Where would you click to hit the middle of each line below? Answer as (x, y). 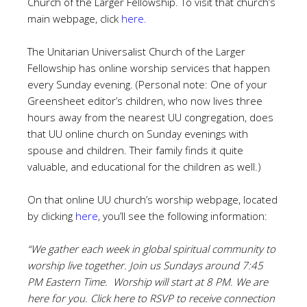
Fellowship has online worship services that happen (149, 68)
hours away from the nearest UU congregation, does (150, 117)
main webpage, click (74, 19)
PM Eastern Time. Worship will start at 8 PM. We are (148, 282)
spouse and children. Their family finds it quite (135, 150)
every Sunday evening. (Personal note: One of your (147, 84)
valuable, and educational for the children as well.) (144, 167)
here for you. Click (70, 298)
